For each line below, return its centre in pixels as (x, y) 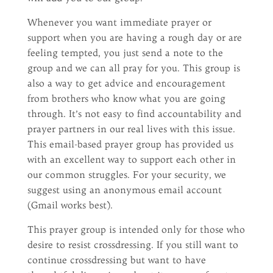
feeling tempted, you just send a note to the (125, 52)
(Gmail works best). (70, 205)
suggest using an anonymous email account (124, 190)
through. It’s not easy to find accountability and (134, 113)
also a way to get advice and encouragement (126, 83)
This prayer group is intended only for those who (136, 229)
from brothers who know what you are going (126, 98)
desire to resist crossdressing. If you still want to (133, 244)
